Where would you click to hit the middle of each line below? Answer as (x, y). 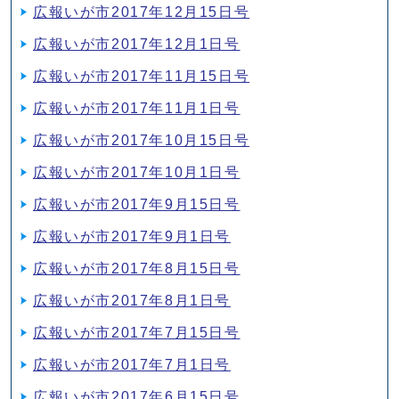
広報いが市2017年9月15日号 (137, 204)
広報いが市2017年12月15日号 (142, 12)
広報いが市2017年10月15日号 (142, 140)
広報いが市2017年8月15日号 (137, 268)
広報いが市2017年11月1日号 (137, 108)
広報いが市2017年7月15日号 (137, 332)
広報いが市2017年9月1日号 (132, 236)
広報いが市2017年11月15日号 (142, 76)
